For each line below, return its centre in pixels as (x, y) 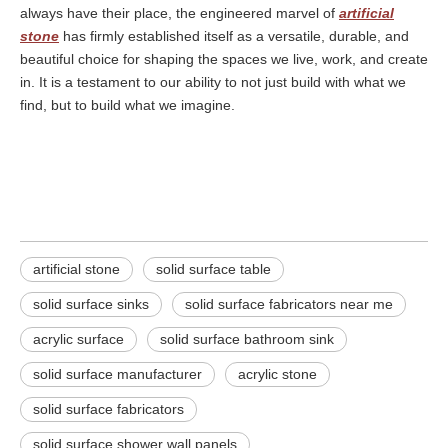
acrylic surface (78, 338)
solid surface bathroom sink (247, 338)
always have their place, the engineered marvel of (179, 12)
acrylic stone (277, 373)
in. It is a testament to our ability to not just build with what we (213, 81)
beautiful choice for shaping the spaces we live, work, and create (224, 58)
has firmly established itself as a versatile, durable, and (234, 35)
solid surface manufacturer (117, 373)
